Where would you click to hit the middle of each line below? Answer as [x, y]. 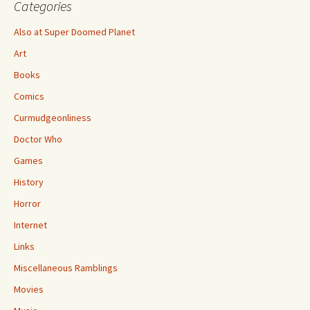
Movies [29, 289]
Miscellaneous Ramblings [66, 268]
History [29, 182]
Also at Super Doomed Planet [74, 32]
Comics [29, 96]
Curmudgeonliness [53, 118]
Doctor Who [38, 139]
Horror [27, 203]
